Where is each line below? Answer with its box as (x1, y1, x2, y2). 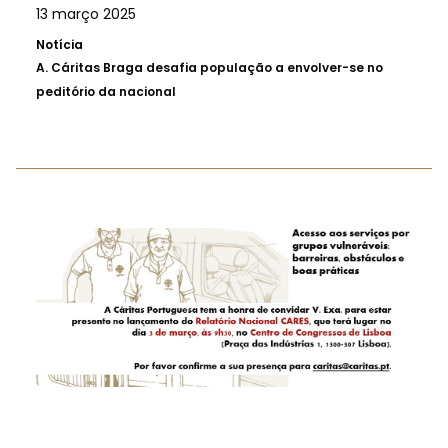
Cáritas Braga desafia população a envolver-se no (51, 59, 383, 77)
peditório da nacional (36, 83, 176, 101)
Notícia (36, 36, 83, 54)
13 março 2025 (36, 4, 136, 25)
